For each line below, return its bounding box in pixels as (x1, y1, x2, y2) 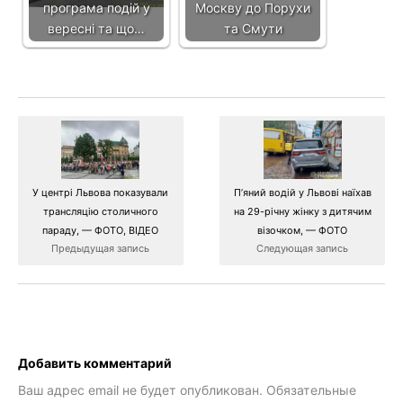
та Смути (223, 20, 282, 36)
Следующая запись (256, 241, 349, 255)
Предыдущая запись (51, 241, 150, 255)
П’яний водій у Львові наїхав (233, 185, 372, 199)
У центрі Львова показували (32, 185, 169, 199)
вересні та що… (48, 20, 145, 36)
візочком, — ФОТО (257, 223, 348, 237)
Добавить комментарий (18, 354, 172, 371)
